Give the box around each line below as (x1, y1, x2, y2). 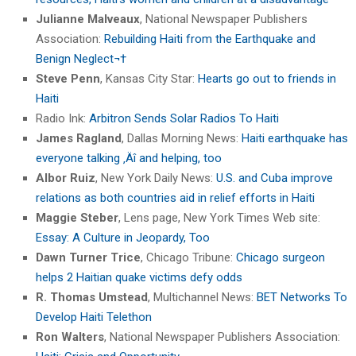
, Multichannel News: (148, 289, 257, 304)
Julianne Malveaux (36, 11, 140, 26)
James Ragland (36, 130, 122, 145)
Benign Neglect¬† (36, 51, 126, 66)
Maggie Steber (36, 210, 118, 225)
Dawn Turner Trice (36, 250, 141, 265)
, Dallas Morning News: (122, 130, 242, 145)
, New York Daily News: (95, 170, 216, 185)
